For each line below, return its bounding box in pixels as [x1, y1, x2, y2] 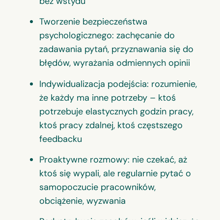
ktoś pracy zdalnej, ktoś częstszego [39, 119, 183, 131]
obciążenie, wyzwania [39, 194, 126, 207]
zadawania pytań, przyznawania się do [39, 43, 193, 55]
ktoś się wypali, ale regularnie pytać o [39, 167, 191, 179]
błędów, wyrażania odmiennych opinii [39, 57, 190, 69]
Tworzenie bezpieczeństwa [39, 16, 147, 28]
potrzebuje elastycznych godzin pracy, [39, 105, 193, 117]
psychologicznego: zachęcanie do [39, 29, 175, 42]
